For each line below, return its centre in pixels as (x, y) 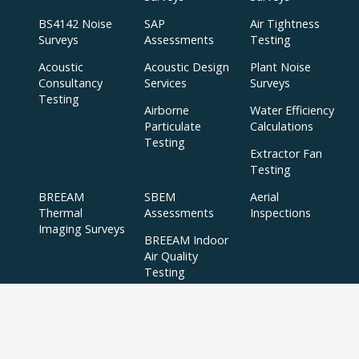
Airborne (167, 111)
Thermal (61, 213)
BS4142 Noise (75, 24)
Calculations (282, 127)
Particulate (173, 127)
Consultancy (71, 83)
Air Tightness (285, 24)
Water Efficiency (292, 111)
